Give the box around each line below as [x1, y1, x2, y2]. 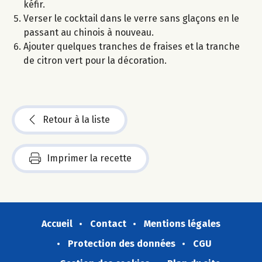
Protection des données [68, 237, 175, 249]
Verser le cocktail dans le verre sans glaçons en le [23, 12, 239, 24]
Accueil [42, 218, 73, 229]
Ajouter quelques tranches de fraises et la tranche [23, 40, 240, 52]
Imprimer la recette [47, 152, 132, 164]
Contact [90, 218, 126, 229]
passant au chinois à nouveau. [23, 26, 154, 38]
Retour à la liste [43, 113, 110, 125]
